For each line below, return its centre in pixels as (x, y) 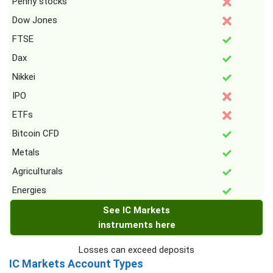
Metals (26, 153)
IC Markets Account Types (76, 264)
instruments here (136, 225)
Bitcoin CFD (36, 134)
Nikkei (24, 77)
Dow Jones (35, 20)
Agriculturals (37, 172)
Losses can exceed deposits (136, 250)
